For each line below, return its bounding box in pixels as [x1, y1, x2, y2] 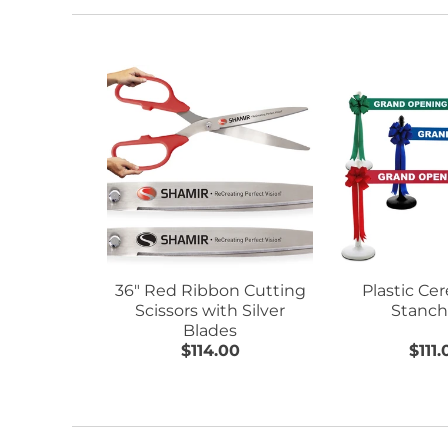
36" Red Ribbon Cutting [114, 280, 306, 300]
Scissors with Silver [135, 300, 285, 320]
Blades [183, 320, 237, 340]
